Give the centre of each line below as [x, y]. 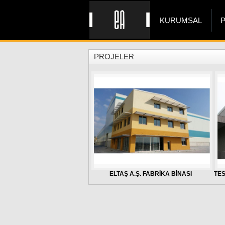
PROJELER [114, 57]
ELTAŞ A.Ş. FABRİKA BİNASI [151, 174]
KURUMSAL [181, 20]
